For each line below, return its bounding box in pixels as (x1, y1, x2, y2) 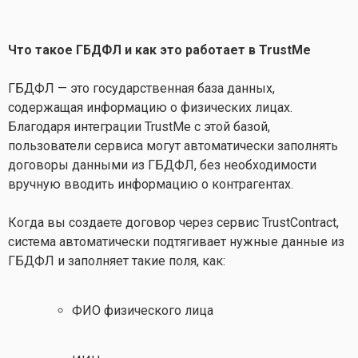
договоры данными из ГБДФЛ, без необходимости (8, 157, 316, 173)
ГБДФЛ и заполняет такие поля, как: (8, 253, 225, 268)
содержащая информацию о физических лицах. (8, 100, 292, 115)
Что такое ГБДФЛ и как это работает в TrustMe (8, 42, 311, 58)
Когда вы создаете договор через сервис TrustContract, (8, 215, 339, 230)
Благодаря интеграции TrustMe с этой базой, (8, 119, 270, 134)
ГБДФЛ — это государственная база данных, (8, 81, 275, 96)
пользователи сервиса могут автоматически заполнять (8, 138, 338, 153)
